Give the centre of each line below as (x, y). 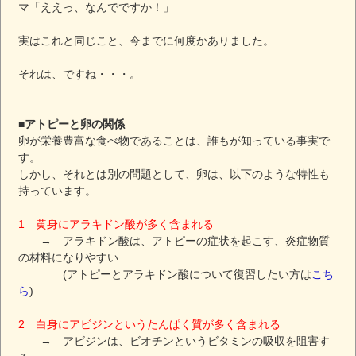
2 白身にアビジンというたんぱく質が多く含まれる (150, 324)
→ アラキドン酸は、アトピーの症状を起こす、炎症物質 (174, 240)
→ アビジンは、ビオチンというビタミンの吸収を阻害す (174, 341)
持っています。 (58, 190)
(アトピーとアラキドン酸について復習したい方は (165, 274)
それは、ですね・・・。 (80, 74)
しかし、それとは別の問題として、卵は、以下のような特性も (174, 174)
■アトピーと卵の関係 (72, 124)
